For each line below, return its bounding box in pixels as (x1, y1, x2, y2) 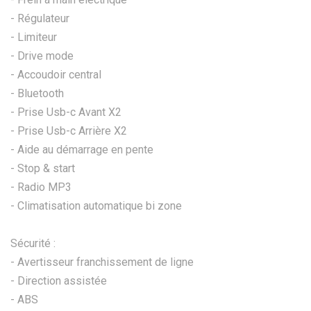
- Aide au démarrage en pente (10, 142, 153, 156)
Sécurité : (10, 236, 56, 250)
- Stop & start (10, 161, 75, 175)
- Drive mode (10, 49, 74, 62)
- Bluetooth (10, 86, 64, 100)
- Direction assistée (10, 274, 107, 287)
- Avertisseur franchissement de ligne (10, 255, 194, 269)
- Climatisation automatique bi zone (10, 199, 182, 212)
